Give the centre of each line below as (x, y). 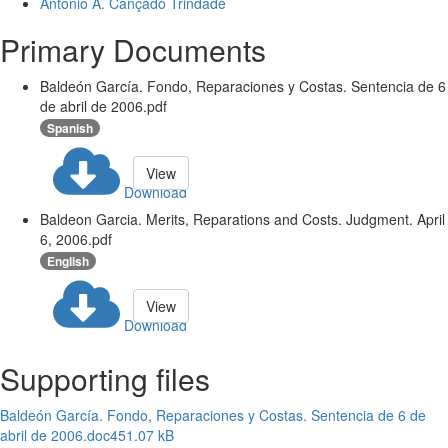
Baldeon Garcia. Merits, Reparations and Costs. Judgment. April (242, 219)
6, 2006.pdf (76, 239)
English (68, 261)
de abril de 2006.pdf (103, 106)
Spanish (70, 128)
